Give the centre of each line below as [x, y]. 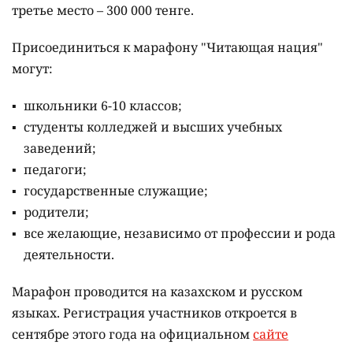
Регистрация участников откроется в [180, 313]
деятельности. [69, 255]
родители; [56, 212]
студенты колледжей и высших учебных [153, 127]
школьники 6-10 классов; [103, 106]
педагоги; [55, 170]
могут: [32, 69]
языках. [37, 313]
